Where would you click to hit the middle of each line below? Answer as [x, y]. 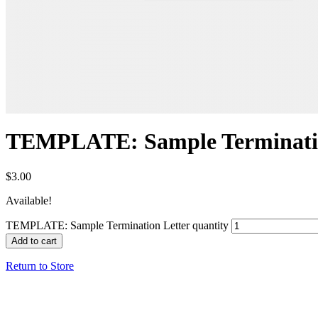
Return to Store [40, 265]
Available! [29, 200]
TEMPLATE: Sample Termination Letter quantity [117, 225]
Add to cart [34, 241]
